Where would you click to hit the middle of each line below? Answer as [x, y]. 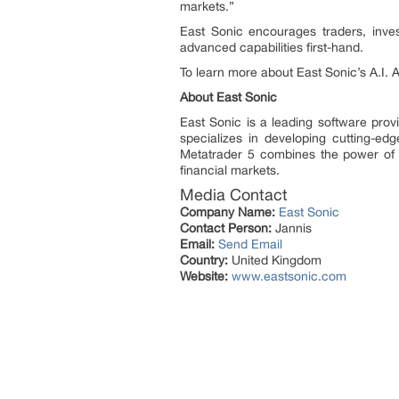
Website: [204, 276]
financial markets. [230, 170]
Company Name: [228, 212]
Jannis [292, 228]
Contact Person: [226, 228]
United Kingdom [275, 260]
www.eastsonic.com [289, 276]
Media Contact [234, 194]
